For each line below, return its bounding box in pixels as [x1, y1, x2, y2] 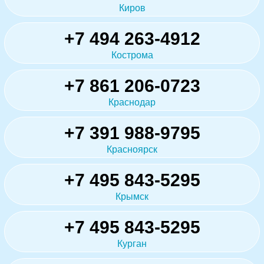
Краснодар [108, 97, 156, 107]
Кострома [111, 49, 153, 60]
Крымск [115, 191, 148, 202]
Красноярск [107, 144, 157, 154]
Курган [117, 238, 147, 249]
